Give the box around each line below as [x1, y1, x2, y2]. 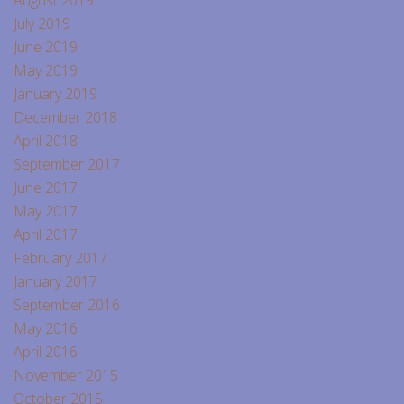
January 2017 [14, 271, 97, 291]
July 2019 [14, 13, 70, 33]
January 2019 [14, 83, 97, 104]
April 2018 [14, 130, 78, 151]
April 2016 [14, 341, 78, 362]
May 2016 [14, 317, 78, 338]
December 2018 [14, 106, 117, 127]
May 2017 [14, 200, 78, 221]
